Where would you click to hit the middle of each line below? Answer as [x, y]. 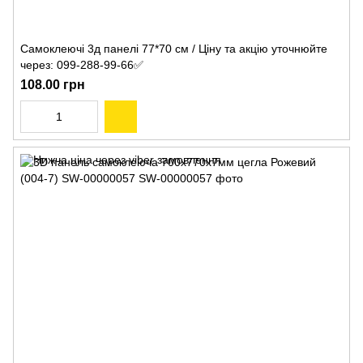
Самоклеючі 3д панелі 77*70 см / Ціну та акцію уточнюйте [174, 48]
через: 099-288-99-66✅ [82, 64]
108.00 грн [53, 84]
